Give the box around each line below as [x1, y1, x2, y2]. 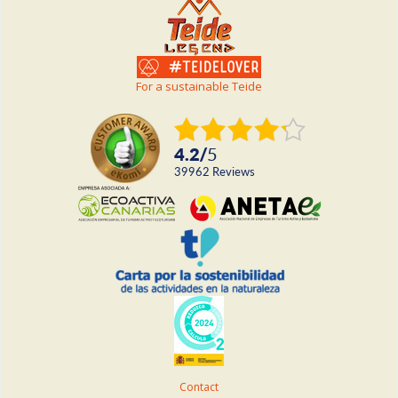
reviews [219, 164, 255, 179]
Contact [179, 378, 219, 394]
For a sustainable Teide [136, 78, 262, 95]
